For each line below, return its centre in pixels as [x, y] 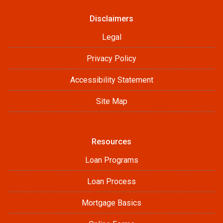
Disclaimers [111, 19]
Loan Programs [111, 160]
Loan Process [111, 182]
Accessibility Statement [111, 80]
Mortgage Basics [111, 203]
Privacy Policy [111, 59]
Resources [111, 142]
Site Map [111, 102]
